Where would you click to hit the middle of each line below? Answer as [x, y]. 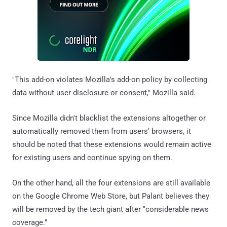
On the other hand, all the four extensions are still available [111, 183]
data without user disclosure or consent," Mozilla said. [104, 92]
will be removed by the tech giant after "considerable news [110, 209]
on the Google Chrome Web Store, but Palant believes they [111, 196]
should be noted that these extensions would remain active [112, 144]
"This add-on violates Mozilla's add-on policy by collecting [110, 79]
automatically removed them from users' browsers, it [102, 131]
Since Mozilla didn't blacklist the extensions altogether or [109, 118]
